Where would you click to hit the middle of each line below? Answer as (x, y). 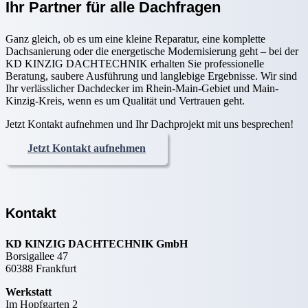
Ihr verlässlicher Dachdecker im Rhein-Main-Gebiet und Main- (142, 88)
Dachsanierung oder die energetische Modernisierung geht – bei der (152, 51)
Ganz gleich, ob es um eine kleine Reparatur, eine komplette (135, 38)
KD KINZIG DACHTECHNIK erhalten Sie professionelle (135, 63)
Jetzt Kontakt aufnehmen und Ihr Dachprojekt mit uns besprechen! (150, 124)
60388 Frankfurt (41, 269)
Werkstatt (29, 292)
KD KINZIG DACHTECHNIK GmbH (97, 244)
